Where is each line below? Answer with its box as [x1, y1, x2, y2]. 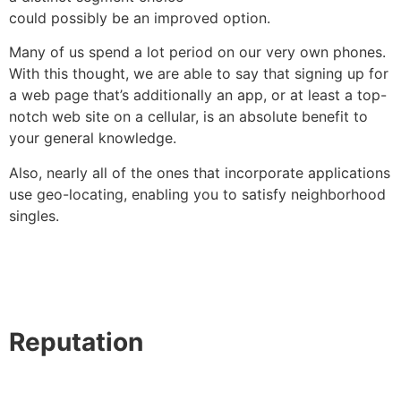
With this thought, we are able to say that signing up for [9, 64, 388, 83]
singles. [9, 206, 59, 225]
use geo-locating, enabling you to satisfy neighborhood [9, 184, 386, 203]
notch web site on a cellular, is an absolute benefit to [9, 107, 368, 126]
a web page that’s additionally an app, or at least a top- [9, 86, 387, 105]
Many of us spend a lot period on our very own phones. [9, 43, 386, 62]
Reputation [9, 327, 143, 358]
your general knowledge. [9, 129, 176, 148]
